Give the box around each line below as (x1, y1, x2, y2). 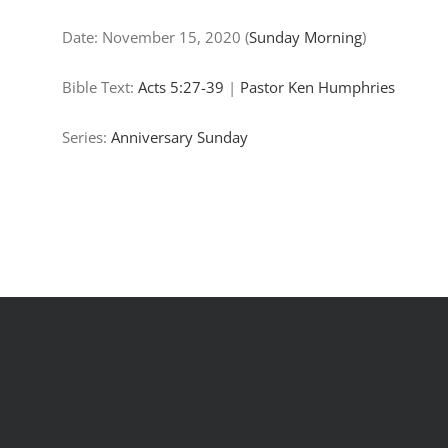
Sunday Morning (249, 27, 362, 47)
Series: (62, 127, 111, 147)
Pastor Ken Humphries (240, 77, 395, 97)
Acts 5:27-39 (138, 77, 224, 97)
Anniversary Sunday (111, 127, 248, 147)
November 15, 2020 (102, 27, 241, 47)
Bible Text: (62, 77, 138, 97)
